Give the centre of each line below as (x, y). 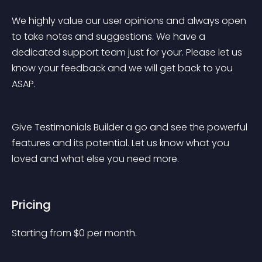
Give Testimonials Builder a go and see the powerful (131, 127)
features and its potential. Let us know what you (122, 143)
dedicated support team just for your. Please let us (128, 52)
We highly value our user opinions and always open (130, 21)
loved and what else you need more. (95, 159)
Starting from (43, 233)
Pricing (31, 205)
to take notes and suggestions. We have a (110, 37)
